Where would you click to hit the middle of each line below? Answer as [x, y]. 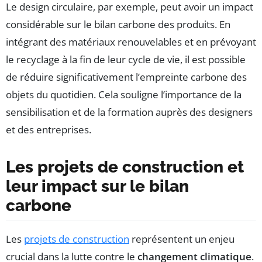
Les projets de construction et [125, 167]
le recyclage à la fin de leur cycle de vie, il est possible [126, 59]
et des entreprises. [49, 129]
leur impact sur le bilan [97, 186]
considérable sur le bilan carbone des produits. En [118, 24]
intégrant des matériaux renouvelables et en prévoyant [131, 42]
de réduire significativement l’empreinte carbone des [126, 77]
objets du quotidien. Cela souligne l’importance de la [124, 94]
